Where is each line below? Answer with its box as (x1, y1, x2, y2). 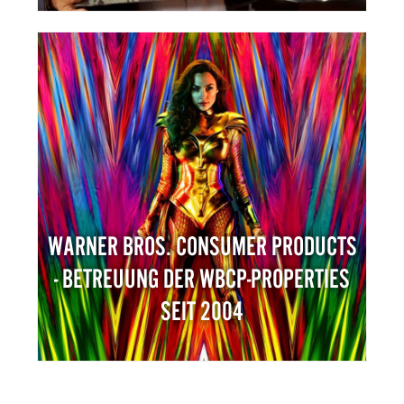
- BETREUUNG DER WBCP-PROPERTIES (54, 264, 350, 293)
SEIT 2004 (161, 297, 243, 326)
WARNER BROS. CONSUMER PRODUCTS (47, 232, 357, 261)
